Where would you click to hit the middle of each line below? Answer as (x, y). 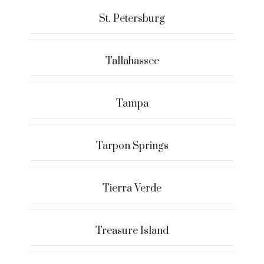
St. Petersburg (132, 19)
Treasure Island (132, 231)
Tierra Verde (132, 188)
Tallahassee (132, 61)
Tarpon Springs (132, 146)
